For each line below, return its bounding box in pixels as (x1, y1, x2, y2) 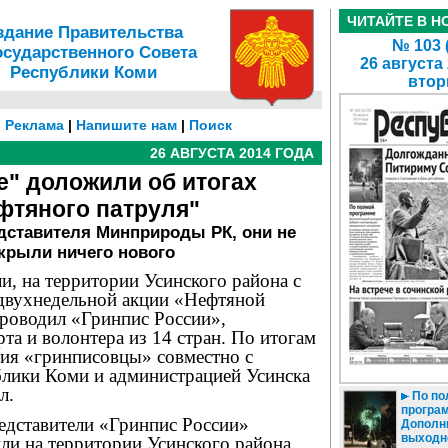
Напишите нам (76, 117, 177, 133)
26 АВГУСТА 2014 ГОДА (150, 145, 314, 161)
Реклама (5, 117, 64, 133)
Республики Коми (9, 63, 157, 82)
